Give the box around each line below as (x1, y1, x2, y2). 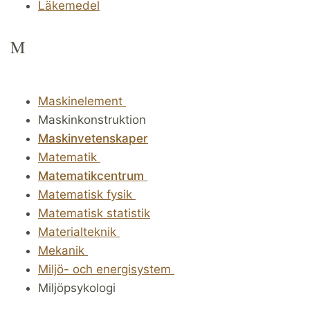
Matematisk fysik (38, 187, 136, 201)
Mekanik (38, 243, 88, 257)
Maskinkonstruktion (38, 112, 149, 127)
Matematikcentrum (38, 168, 144, 183)
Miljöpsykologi (38, 280, 116, 295)
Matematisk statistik (38, 206, 150, 220)
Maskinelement (38, 93, 126, 108)
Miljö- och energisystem (38, 262, 174, 276)
